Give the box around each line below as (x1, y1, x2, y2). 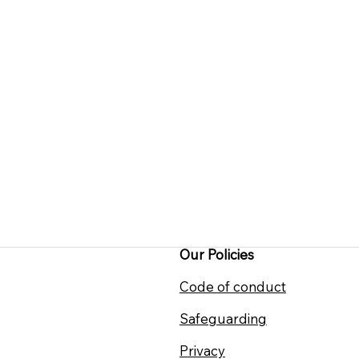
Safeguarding (179, 310, 267, 328)
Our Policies (179, 246, 254, 264)
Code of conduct (179, 278, 286, 296)
